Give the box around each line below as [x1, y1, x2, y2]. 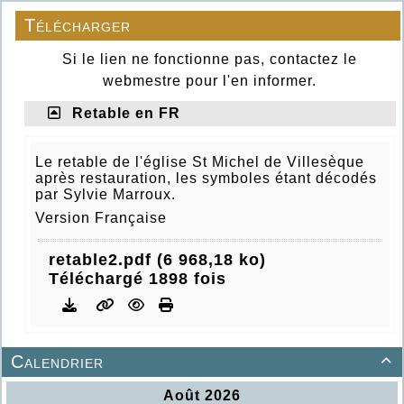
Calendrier [11, 352, 104, 372]
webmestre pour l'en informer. [103, 73, 317, 89]
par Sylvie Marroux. [35, 187, 176, 203]
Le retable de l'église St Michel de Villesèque [35, 154, 364, 170]
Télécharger [24, 15, 131, 36]
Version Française [35, 210, 167, 226]
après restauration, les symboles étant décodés [35, 170, 377, 187]
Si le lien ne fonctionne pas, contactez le [62, 51, 358, 68]
